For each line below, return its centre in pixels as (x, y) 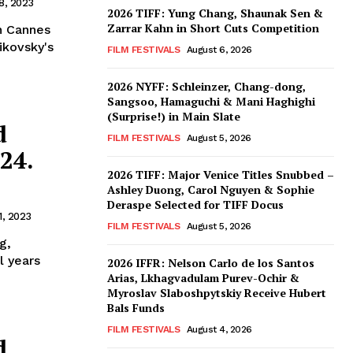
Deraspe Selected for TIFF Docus (195, 205)
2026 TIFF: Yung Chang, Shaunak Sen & (215, 13)
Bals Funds (136, 308)
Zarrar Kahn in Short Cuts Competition (213, 28)
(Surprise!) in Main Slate (174, 117)
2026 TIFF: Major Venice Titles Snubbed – (221, 175)
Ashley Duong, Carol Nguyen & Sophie (211, 190)
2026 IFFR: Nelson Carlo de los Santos (211, 263)
